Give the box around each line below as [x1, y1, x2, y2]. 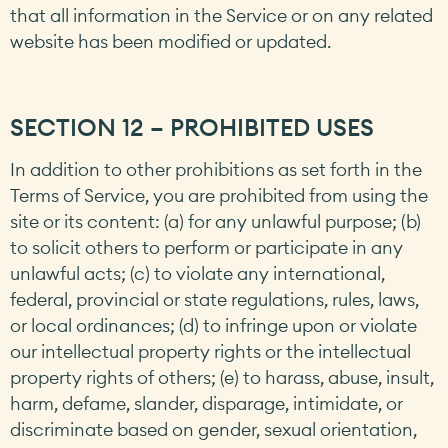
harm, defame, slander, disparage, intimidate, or [10, 392, 403, 416]
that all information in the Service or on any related [10, 3, 433, 27]
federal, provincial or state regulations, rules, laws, [10, 288, 419, 312]
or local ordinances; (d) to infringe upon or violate [10, 314, 417, 338]
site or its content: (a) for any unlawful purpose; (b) [10, 210, 421, 234]
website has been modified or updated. [10, 29, 331, 53]
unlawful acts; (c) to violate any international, [10, 262, 385, 286]
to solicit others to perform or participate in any [10, 236, 403, 260]
